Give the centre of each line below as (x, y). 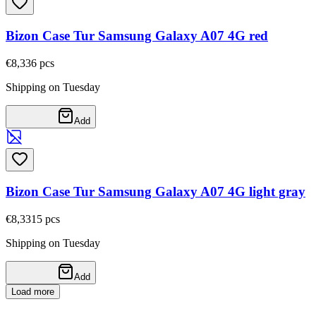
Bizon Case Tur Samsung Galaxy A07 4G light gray (156, 192)
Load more (33, 292)
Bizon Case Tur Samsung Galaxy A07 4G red (137, 35)
